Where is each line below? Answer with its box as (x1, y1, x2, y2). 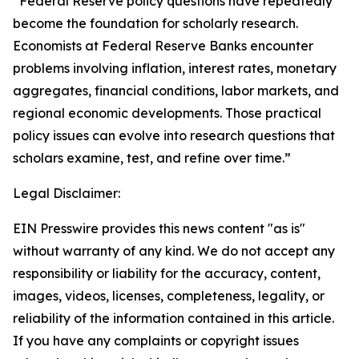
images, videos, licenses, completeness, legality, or (13, 288, 325, 304)
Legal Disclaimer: (13, 185, 120, 201)
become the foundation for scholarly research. (13, 15, 298, 31)
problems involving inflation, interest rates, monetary (13, 60, 337, 76)
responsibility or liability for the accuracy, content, (13, 265, 321, 281)
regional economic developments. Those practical (13, 105, 321, 121)
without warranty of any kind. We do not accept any (13, 243, 335, 259)
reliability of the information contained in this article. (13, 310, 334, 326)
